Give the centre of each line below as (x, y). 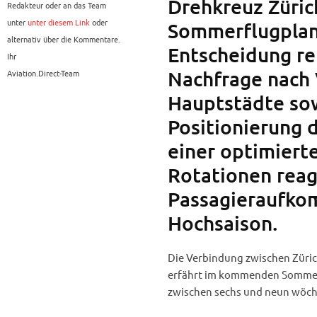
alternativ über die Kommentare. (64, 39)
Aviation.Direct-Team (43, 73)
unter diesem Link (59, 22)
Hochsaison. (222, 223)
